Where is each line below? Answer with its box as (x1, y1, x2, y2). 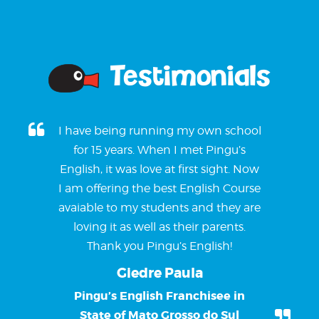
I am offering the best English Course (58, 181, 261, 195)
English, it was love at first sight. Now (60, 162, 259, 176)
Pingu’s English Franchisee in (74, 288, 245, 303)
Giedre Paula (116, 264, 203, 282)
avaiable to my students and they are (58, 200, 261, 214)
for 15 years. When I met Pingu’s (73, 142, 246, 157)
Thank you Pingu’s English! (87, 239, 232, 253)
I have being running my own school (58, 123, 261, 137)
